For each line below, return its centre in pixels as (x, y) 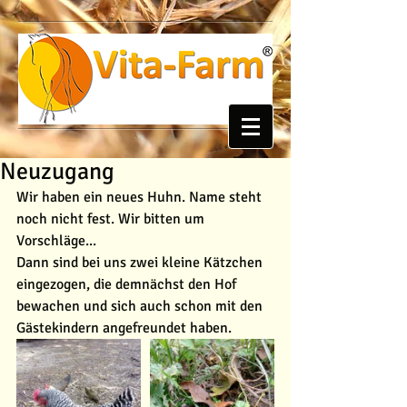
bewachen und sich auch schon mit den (141, 306)
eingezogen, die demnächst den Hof (128, 284)
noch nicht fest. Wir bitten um (112, 219)
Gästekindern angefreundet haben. (124, 328)
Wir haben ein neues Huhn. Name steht (141, 197)
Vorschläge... (56, 241)
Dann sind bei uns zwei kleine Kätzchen (141, 263)
